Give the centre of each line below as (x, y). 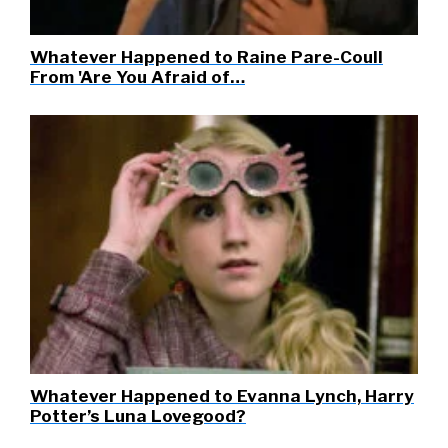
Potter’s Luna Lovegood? (138, 415)
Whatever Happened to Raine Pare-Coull (206, 57)
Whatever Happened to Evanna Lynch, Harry (222, 395)
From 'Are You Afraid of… (137, 77)
